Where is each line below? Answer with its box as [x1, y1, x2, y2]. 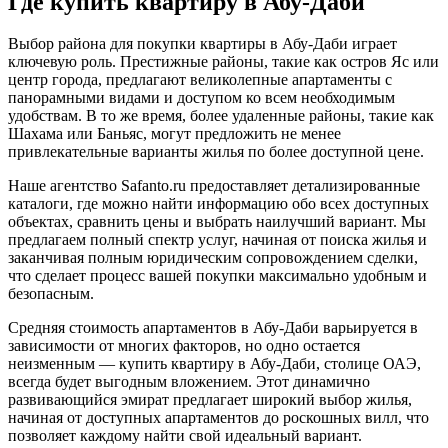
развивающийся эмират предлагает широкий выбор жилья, [8, 391, 412, 409]
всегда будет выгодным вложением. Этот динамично [8, 373, 370, 391]
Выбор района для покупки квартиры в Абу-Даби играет [8, 35, 397, 53]
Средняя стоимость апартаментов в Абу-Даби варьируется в [8, 319, 418, 337]
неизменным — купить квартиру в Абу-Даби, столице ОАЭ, [8, 355, 421, 373]
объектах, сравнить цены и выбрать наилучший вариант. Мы [8, 213, 426, 231]
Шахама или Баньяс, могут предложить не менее [8, 125, 341, 143]
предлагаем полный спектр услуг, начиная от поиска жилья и [8, 231, 427, 249]
